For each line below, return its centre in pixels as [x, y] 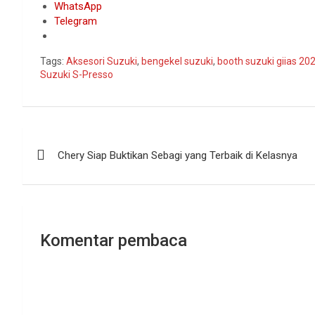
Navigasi [65, 140]
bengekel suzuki [177, 61]
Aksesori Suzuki [102, 61]
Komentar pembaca [114, 240]
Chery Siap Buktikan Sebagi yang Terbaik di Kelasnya [178, 155]
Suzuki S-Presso [77, 74]
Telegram [76, 21]
